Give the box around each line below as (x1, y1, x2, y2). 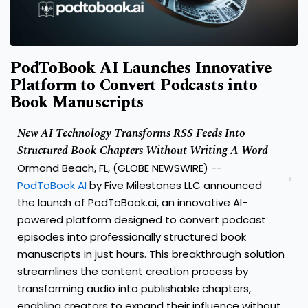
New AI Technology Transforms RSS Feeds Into (17, 124, 245, 143)
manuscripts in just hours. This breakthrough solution (17, 247, 285, 262)
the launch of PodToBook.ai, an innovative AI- (17, 195, 247, 210)
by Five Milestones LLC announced (87, 178, 262, 193)
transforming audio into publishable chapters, (17, 281, 251, 296)
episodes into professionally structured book (17, 230, 246, 245)
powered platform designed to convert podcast (17, 212, 266, 228)
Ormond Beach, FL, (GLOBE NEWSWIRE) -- (17, 161, 222, 176)
